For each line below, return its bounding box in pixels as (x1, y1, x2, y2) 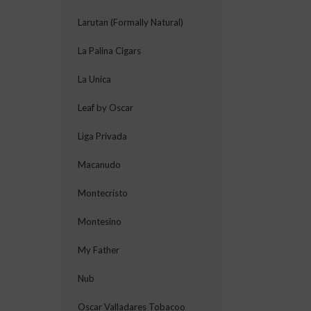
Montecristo (78, 187, 128, 199)
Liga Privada (78, 131, 127, 142)
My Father (78, 244, 119, 255)
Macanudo (78, 159, 121, 170)
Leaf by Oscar (78, 102, 133, 113)
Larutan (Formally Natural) (78, 17, 183, 28)
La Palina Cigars (78, 45, 141, 56)
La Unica (78, 74, 111, 85)
